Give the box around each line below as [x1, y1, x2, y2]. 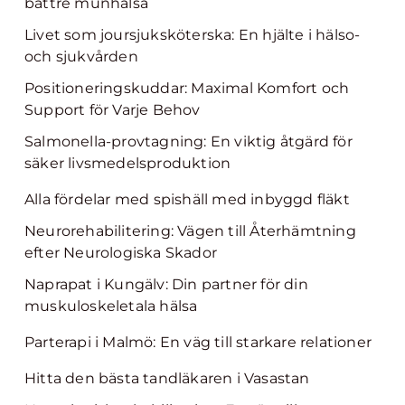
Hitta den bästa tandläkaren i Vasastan [24, 370, 310, 387]
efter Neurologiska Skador [24, 244, 217, 261]
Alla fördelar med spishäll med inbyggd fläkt [24, 191, 350, 208]
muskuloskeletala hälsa [24, 297, 198, 315]
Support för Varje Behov [24, 101, 201, 118]
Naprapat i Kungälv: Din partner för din [24, 276, 308, 293]
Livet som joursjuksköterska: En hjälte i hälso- [24, 26, 361, 43]
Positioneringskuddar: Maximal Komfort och [24, 80, 350, 97]
